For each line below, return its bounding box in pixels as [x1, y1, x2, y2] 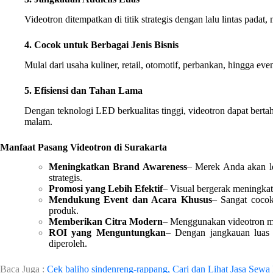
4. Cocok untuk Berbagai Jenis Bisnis [24, 39, 179, 50]
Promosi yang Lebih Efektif [49, 183, 163, 194]
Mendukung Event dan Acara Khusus [49, 194, 212, 205]
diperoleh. [49, 238, 87, 249]
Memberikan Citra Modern [49, 216, 163, 227]
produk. [49, 205, 79, 216]
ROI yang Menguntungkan [49, 227, 166, 238]
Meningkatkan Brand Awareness [49, 161, 187, 172]
